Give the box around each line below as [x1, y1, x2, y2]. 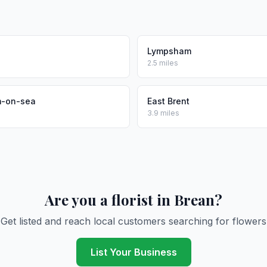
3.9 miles [147, 108, 179, 117]
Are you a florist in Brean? [45, 190, 222, 209]
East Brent [147, 96, 190, 106]
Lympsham [147, 46, 191, 56]
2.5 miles [147, 58, 178, 67]
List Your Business [90, 246, 177, 258]
